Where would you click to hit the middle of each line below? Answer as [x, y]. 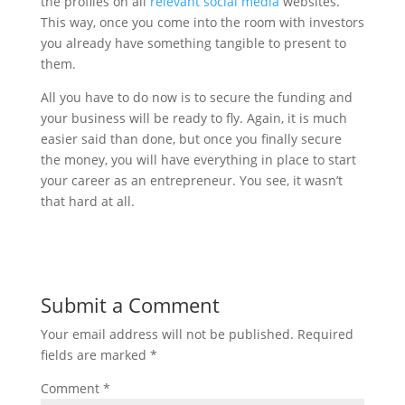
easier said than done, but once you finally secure [191, 138]
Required [325, 334]
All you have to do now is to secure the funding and [196, 97]
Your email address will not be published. [167, 334]
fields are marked [95, 354]
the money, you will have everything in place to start [198, 159]
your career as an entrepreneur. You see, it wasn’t [191, 180]
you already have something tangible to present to [193, 42]
